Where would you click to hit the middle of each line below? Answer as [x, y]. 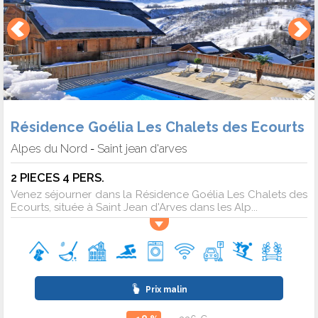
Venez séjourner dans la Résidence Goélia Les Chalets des [159, 194]
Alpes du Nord [49, 148]
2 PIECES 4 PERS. [57, 177]
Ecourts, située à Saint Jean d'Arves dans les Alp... [134, 207]
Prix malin [165, 289]
